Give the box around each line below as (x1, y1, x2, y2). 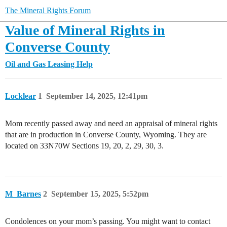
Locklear (5, 92, 36, 100)
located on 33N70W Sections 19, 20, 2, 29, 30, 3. (5, 141, 164, 150)
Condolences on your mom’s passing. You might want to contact (5, 217, 210, 225)
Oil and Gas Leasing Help (5, 60, 93, 68)
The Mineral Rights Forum (5, 6, 91, 15)
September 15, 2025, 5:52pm (51, 190, 148, 198)
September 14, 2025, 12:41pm (46, 92, 147, 100)
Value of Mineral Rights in (5, 22, 165, 38)
